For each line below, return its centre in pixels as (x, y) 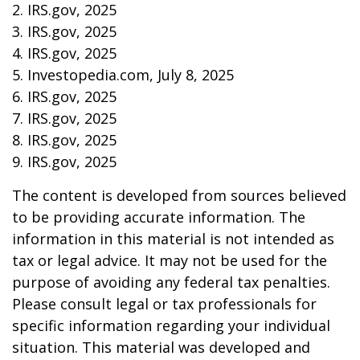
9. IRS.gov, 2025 (64, 162)
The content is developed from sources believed (179, 195)
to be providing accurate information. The (159, 217)
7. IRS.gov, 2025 (64, 118)
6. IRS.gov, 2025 (64, 96)
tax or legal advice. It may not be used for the (170, 260)
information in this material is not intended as (173, 239)
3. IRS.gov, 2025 (64, 31)
